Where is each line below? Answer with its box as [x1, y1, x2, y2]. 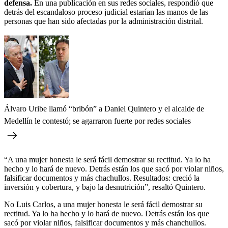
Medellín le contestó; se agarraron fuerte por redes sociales [4, 116, 191, 125]
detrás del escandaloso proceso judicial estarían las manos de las [4, 7, 208, 16]
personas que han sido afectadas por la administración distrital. [4, 16, 203, 25]
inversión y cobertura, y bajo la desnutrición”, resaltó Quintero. [4, 182, 206, 191]
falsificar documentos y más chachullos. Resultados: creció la [4, 173, 199, 182]
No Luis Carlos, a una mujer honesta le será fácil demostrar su [4, 199, 203, 209]
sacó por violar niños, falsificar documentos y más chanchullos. [4, 218, 206, 227]
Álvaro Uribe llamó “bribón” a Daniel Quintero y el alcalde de [4, 104, 204, 113]
